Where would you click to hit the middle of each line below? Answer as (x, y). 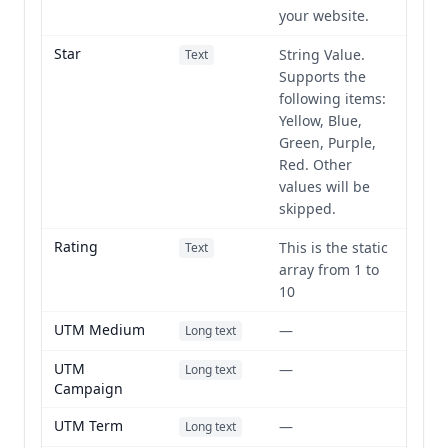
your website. (324, 15)
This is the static (333, 247)
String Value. (322, 54)
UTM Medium (99, 329)
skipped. (307, 208)
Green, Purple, (327, 142)
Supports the (322, 76)
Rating (76, 246)
